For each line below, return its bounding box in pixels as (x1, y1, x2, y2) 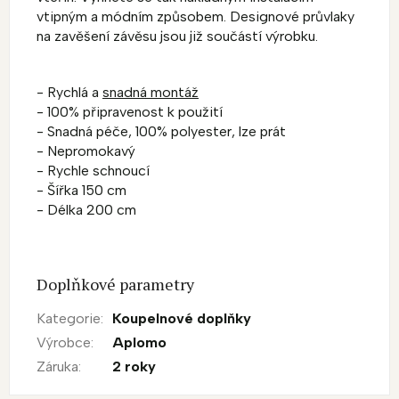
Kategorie (37, 310, 101, 327)
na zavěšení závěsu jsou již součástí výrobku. (37, 28, 318, 45)
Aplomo (112, 334, 167, 351)
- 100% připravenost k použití (37, 103, 223, 120)
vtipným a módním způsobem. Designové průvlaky (37, 8, 354, 25)
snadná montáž (102, 84, 199, 101)
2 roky (112, 358, 156, 375)
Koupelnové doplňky (112, 310, 251, 327)
